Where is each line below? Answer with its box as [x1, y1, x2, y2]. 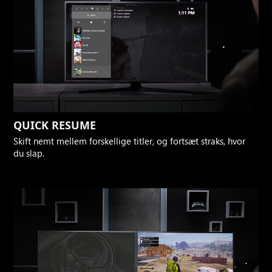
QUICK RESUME [13, 117, 97, 132]
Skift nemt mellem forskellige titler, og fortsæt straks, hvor [13, 134, 246, 147]
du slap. [13, 146, 45, 159]
